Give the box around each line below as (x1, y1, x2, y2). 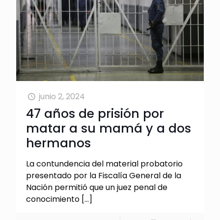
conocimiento (26, 193, 80, 205)
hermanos (26, 135, 91, 152)
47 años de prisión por (26, 105, 164, 123)
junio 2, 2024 (39, 91, 85, 103)
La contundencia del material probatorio (26, 158, 183, 170)
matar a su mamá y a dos (26, 120, 191, 137)
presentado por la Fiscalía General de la (26, 170, 181, 182)
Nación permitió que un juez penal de (26, 182, 167, 193)
